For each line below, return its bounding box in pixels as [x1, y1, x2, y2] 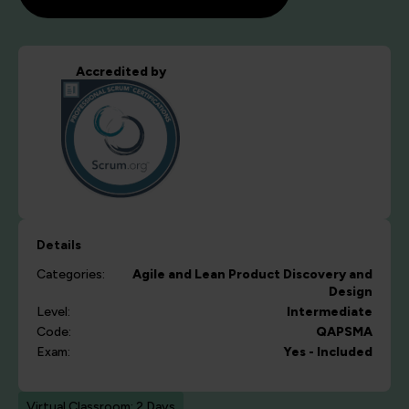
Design [329, 284, 372, 300]
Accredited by [75, 64, 166, 80]
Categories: [37, 267, 105, 283]
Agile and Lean [132, 267, 225, 283]
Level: [37, 304, 70, 320]
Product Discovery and [228, 267, 372, 283]
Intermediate [287, 304, 372, 320]
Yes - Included [283, 344, 372, 361]
